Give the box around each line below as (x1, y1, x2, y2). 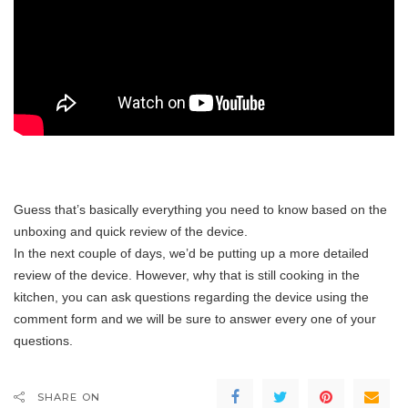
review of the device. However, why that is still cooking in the (14, 268, 360, 282)
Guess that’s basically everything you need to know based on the (14, 202, 387, 217)
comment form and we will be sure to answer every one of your (14, 311, 376, 326)
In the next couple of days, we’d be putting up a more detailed (14, 246, 369, 260)
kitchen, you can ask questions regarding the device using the (14, 290, 369, 304)
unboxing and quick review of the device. (14, 224, 248, 239)
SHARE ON (37, 391, 100, 403)
